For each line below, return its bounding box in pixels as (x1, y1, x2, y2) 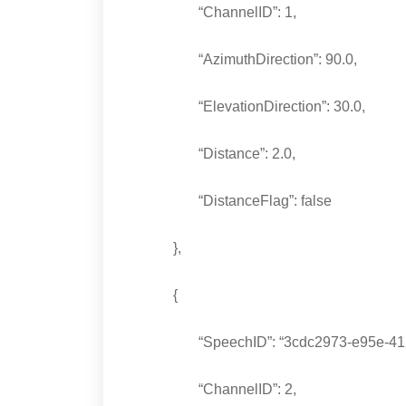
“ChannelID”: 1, (126, 5, 296, 21)
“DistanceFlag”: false (126, 193, 332, 209)
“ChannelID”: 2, (126, 382, 296, 398)
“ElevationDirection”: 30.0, (126, 99, 365, 115)
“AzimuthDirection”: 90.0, (126, 52, 357, 68)
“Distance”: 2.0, (126, 146, 295, 162)
